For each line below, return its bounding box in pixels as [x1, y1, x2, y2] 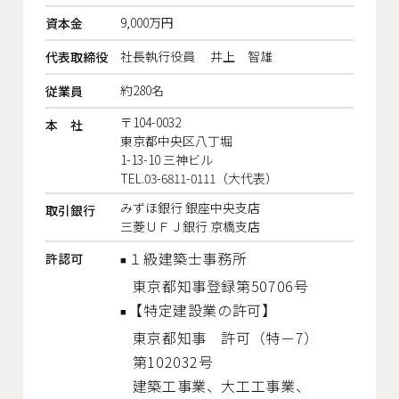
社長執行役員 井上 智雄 [120, 46, 273, 65]
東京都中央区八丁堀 [120, 131, 232, 150]
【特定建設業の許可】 [128, 298, 277, 321]
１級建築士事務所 [128, 247, 263, 269]
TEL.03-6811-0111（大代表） [120, 168, 278, 187]
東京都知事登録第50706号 [132, 274, 309, 297]
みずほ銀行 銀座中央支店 [120, 198, 260, 216]
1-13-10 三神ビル [120, 150, 213, 168]
